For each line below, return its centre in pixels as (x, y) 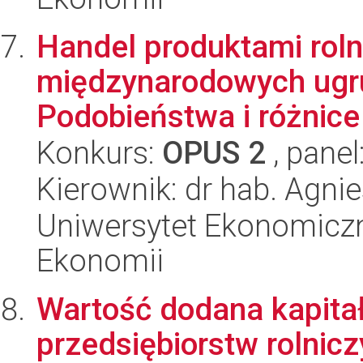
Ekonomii (100, 261)
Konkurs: (99, 153)
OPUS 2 (214, 153)
